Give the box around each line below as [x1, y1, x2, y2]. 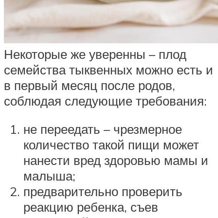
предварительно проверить [23, 183, 182, 200]
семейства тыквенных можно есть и [4, 62, 213, 78]
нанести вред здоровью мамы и [23, 152, 208, 168]
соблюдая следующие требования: [4, 93, 207, 109]
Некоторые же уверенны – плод [4, 46, 186, 62]
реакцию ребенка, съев [23, 199, 158, 215]
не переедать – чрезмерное [23, 121, 182, 137]
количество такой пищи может [23, 137, 199, 153]
